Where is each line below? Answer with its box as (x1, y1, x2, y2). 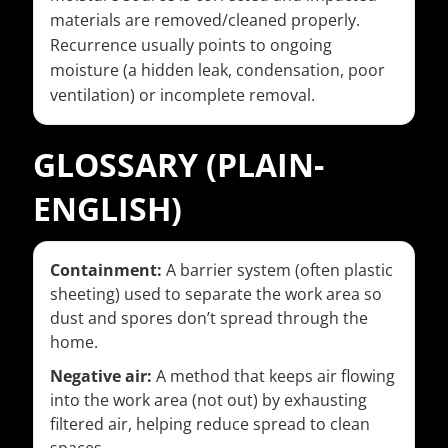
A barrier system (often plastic (162, 259, 393, 282)
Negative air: (50, 365, 152, 388)
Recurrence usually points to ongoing (50, 34, 332, 57)
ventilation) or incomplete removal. (50, 84, 315, 107)
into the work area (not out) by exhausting (50, 389, 367, 412)
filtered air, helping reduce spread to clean (50, 413, 370, 436)
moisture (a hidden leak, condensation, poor (50, 59, 385, 82)
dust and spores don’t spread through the (50, 307, 368, 330)
